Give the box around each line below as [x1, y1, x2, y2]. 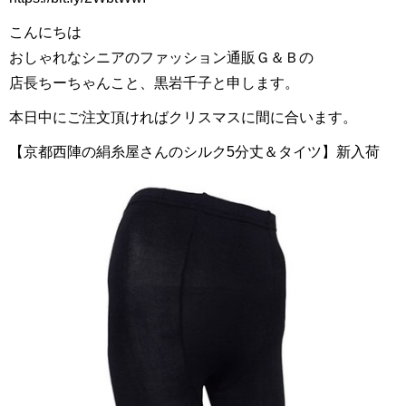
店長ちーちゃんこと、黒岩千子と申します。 [9, 75, 299, 91]
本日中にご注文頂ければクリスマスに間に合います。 [9, 110, 357, 125]
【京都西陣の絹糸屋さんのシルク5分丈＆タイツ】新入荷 [9, 144, 380, 159]
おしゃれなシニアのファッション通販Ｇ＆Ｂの [9, 50, 314, 65]
